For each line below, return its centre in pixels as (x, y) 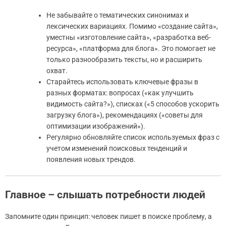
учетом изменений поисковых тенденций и (117, 148)
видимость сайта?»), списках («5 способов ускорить (133, 104)
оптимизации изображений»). (96, 126)
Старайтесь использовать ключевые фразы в (122, 81)
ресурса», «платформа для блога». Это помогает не (131, 48)
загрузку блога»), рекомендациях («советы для (125, 115)
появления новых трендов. (91, 159)
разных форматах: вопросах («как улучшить (120, 93)
